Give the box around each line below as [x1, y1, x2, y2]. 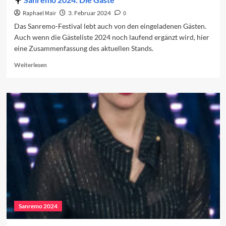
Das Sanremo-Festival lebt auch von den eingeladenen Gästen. [14, 22, 206, 31]
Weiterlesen [14, 61, 47, 69]
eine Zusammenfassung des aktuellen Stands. [14, 44, 153, 53]
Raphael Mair [22, 9, 56, 18]
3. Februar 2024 [68, 9, 111, 17]
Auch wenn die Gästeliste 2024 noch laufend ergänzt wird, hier [14, 33, 209, 42]
